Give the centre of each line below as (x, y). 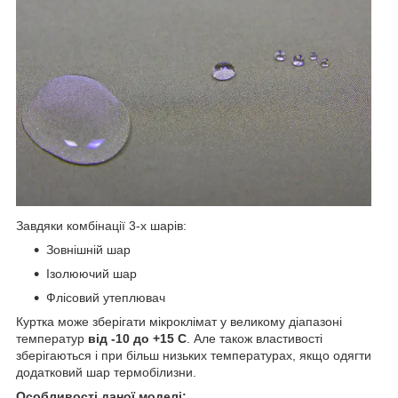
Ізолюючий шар (92, 273)
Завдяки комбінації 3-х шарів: (101, 225)
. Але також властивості (255, 338)
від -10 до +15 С (137, 338)
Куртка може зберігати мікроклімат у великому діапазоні (179, 321)
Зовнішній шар (88, 249)
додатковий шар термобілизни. (108, 372)
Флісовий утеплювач (106, 297)
